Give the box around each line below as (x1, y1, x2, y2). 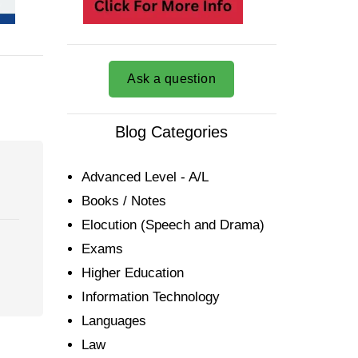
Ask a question (127, 72, 217, 86)
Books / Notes (81, 193, 166, 209)
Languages (81, 313, 146, 329)
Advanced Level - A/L (81, 169, 209, 185)
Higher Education (81, 265, 184, 281)
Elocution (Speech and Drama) (81, 217, 265, 233)
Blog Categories (115, 123, 229, 141)
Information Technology (81, 289, 220, 305)
